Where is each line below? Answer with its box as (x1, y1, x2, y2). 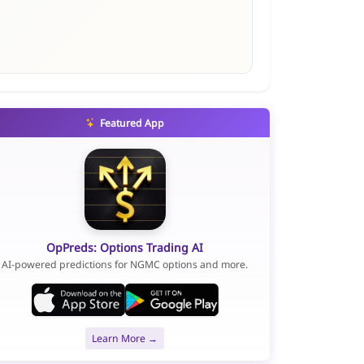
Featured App (97, 115, 165, 130)
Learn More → (92, 331, 158, 345)
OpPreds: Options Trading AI (46, 239, 204, 255)
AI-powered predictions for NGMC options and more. (2, 258, 249, 272)
